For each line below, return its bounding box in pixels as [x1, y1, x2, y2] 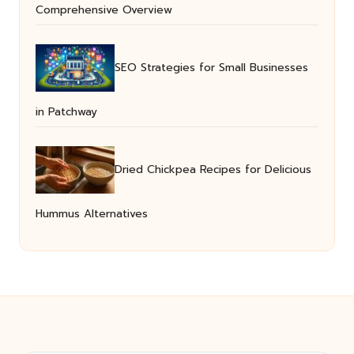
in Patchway [36, 104, 97, 121]
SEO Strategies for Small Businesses [115, 59, 308, 77]
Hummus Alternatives [36, 205, 148, 223]
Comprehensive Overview [36, 2, 172, 19]
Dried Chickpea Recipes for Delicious [115, 161, 311, 179]
